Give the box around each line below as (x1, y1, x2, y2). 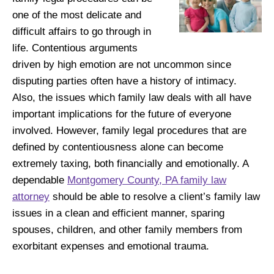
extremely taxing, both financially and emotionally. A (12, 158, 248, 169)
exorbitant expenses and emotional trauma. (12, 240, 209, 252)
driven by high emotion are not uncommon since (12, 59, 231, 70)
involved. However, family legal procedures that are (12, 125, 246, 136)
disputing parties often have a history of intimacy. (12, 75, 237, 87)
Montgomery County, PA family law (67, 174, 226, 186)
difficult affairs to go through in (12, 26, 151, 37)
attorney (12, 191, 50, 202)
